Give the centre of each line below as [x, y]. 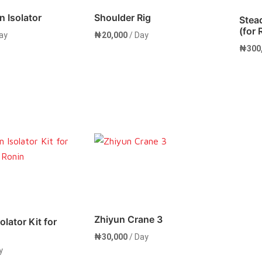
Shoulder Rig [122, 18]
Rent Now [138, 147]
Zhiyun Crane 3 [128, 220]
